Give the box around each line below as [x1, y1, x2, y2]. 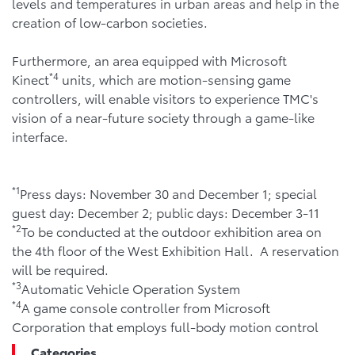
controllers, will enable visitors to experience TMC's [12, 89, 319, 108]
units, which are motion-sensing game [59, 70, 291, 89]
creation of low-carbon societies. [12, 13, 211, 32]
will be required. [12, 260, 109, 279]
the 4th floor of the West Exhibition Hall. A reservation [12, 241, 339, 260]
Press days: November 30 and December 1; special [20, 184, 317, 203]
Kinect [12, 70, 49, 89]
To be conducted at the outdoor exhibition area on [21, 222, 322, 241]
